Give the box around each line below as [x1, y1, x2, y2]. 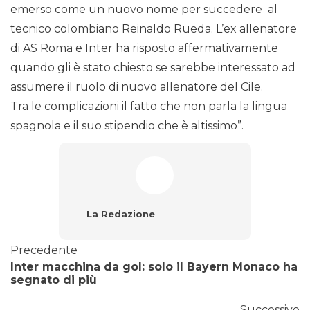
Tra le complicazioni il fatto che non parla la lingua [10, 100, 287, 113]
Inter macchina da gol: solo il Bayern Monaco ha [10, 260, 298, 274]
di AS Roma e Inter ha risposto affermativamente [10, 42, 278, 55]
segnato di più [10, 273, 97, 287]
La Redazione [86, 208, 155, 220]
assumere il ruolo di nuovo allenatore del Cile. [10, 80, 263, 94]
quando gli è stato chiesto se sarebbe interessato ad [10, 61, 295, 75]
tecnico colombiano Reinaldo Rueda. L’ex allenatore [10, 22, 297, 36]
